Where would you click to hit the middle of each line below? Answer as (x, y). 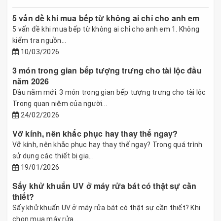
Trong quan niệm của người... (60, 103)
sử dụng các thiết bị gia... (53, 156)
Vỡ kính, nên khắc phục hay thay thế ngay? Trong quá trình (108, 144)
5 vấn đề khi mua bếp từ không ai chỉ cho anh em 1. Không (106, 29)
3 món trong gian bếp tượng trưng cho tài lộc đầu (107, 70)
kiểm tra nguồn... (39, 40)
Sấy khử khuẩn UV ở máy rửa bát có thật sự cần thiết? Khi (106, 207)
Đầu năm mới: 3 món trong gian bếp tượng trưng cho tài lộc (109, 92)
